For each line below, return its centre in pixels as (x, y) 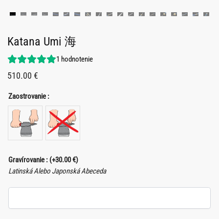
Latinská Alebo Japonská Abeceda (57, 171)
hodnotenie (76, 59)
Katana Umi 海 (42, 42)
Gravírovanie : (29, 160)
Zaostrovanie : (29, 97)
